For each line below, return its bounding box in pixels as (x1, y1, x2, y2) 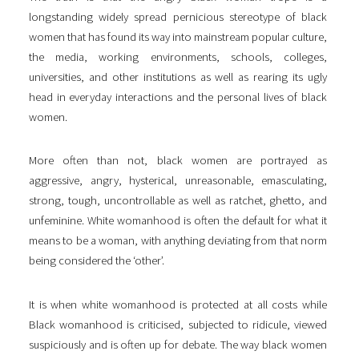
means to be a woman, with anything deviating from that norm (29, 233, 327, 248)
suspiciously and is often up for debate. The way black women (29, 337, 327, 352)
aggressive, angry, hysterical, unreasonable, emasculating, (29, 173, 327, 188)
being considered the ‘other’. (29, 253, 164, 268)
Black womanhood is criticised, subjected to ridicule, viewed (29, 317, 327, 332)
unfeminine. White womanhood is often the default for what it (29, 213, 327, 228)
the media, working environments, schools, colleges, (29, 50, 327, 65)
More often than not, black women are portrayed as (29, 153, 327, 168)
